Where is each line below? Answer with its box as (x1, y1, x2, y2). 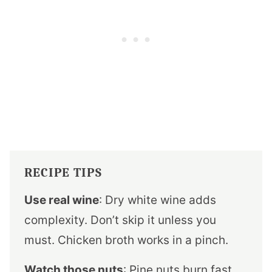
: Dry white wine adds (99, 193, 216, 208)
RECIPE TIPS (24, 165, 102, 180)
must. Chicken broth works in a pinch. (24, 233, 228, 248)
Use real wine (24, 193, 99, 208)
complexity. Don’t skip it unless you (24, 213, 216, 228)
